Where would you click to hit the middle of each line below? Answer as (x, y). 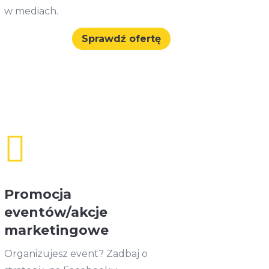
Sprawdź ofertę (121, 38)
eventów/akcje (56, 212)
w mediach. (32, 11)
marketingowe (56, 230)
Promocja (38, 194)
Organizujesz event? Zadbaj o (76, 253)
